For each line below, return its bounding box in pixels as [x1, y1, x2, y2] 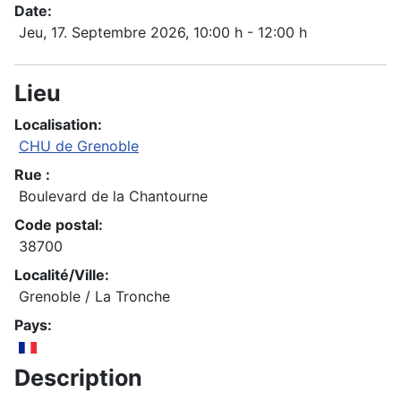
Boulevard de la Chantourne [19, 187, 208, 206]
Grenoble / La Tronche [19, 287, 170, 306]
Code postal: [14, 216, 103, 235]
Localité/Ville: [14, 266, 109, 285]
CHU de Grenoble [19, 137, 139, 156]
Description [14, 364, 142, 392]
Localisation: [14, 115, 102, 134]
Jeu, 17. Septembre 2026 [19, 23, 185, 42]
